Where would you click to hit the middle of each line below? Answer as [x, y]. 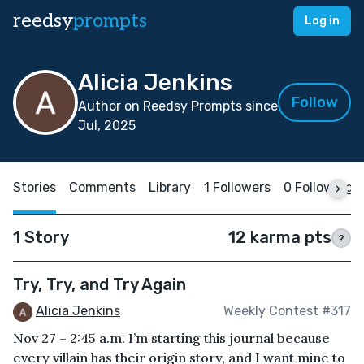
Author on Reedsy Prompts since [178, 106]
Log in [322, 21]
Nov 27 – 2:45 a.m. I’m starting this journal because [171, 338]
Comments [102, 187]
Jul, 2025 [107, 126]
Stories [35, 187]
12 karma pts [280, 237]
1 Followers [237, 187]
